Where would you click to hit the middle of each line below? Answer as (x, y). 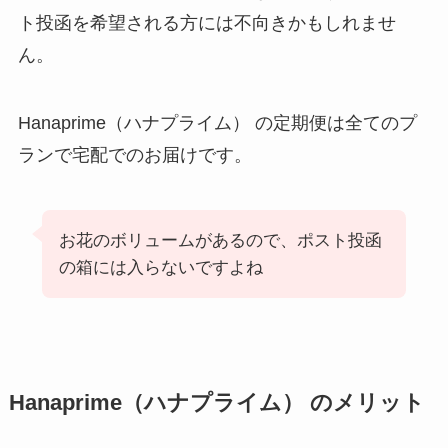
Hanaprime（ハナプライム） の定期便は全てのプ (217, 122)
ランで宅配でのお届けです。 (134, 154)
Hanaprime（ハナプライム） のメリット (216, 403)
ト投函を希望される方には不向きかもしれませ (206, 22)
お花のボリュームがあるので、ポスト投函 (220, 241)
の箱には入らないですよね (160, 268)
